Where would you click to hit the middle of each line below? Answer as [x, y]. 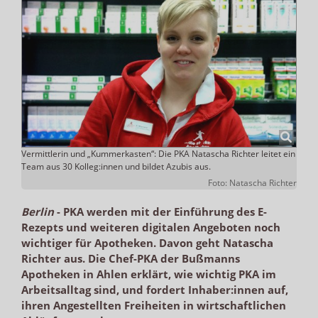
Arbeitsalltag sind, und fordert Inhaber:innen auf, [155, 289]
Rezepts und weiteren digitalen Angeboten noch [151, 227]
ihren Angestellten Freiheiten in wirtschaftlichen [154, 305]
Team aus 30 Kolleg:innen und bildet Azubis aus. [116, 166]
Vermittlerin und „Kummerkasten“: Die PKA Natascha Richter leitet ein [158, 153]
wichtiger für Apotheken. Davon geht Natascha [147, 242]
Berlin [38, 211]
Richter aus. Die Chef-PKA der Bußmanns [131, 258]
